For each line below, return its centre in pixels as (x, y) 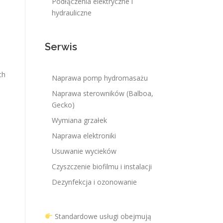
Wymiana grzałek (79, 120)
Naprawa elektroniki (84, 136)
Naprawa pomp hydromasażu (100, 78)
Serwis (61, 47)
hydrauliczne (72, 13)
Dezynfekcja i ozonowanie (94, 182)
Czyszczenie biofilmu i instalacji (102, 167)
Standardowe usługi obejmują (102, 216)
